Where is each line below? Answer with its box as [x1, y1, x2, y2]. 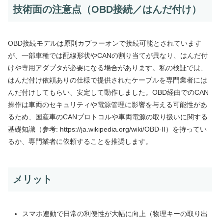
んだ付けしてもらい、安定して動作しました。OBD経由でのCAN [8, 88, 209, 97]
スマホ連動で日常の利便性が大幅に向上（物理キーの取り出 [22, 209, 208, 218]
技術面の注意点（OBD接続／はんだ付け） [13, 4, 201, 15]
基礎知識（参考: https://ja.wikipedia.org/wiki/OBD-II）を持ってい [8, 125, 207, 134]
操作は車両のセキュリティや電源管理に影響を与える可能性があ [8, 101, 207, 109]
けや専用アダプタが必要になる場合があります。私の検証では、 [8, 64, 207, 72]
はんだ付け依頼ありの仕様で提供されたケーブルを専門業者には [8, 76, 207, 84]
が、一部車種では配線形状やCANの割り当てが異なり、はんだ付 [8, 52, 208, 60]
